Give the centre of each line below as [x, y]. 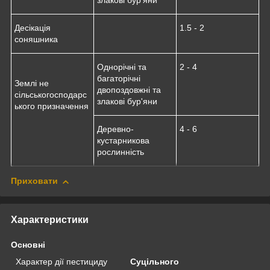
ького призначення [52, 106]
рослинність [121, 152]
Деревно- [115, 129]
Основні [28, 245]
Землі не [32, 83]
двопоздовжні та [129, 90]
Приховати [34, 181]
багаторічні [119, 79]
